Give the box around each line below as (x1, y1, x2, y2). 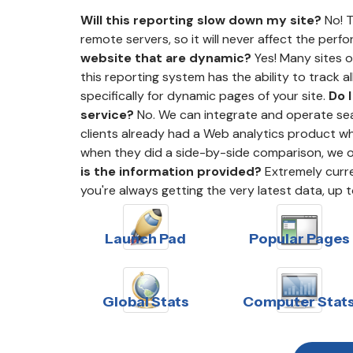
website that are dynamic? (80, 49, 251, 66)
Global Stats (102, 292, 189, 310)
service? (80, 106, 134, 123)
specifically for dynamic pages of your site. (80, 87, 329, 104)
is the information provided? (80, 162, 262, 180)
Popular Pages (248, 229, 350, 247)
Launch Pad (105, 229, 186, 247)
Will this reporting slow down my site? (80, 11, 321, 28)
